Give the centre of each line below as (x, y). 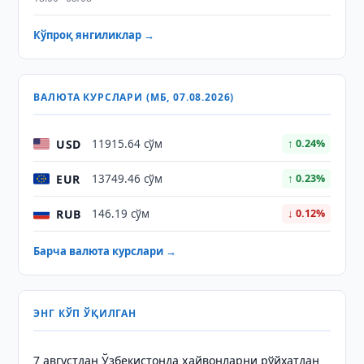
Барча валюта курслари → (105, 251)
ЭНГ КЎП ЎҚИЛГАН (85, 313)
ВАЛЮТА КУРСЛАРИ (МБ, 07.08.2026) (134, 97)
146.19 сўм (121, 214)
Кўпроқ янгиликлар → (94, 35)
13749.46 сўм (128, 179)
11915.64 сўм (128, 144)
